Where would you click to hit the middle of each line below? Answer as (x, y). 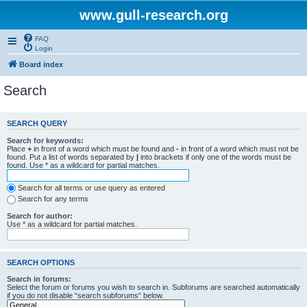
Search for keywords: (45, 140)
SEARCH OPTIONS (41, 262)
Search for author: (40, 216)
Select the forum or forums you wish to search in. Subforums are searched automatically (153, 287)
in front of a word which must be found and (104, 148)
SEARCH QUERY (37, 124)
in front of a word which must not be (239, 148)
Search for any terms (53, 199)
